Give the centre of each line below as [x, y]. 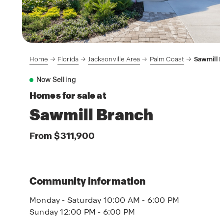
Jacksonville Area [114, 59]
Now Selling [56, 80]
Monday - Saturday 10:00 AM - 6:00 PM [105, 200]
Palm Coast [167, 59]
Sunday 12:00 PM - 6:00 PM [82, 212]
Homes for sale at [68, 96]
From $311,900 [62, 136]
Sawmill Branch [92, 115]
